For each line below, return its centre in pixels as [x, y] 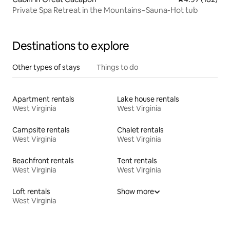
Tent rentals [137, 161]
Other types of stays [46, 67]
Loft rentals [31, 191]
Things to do [117, 67]
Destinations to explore [71, 46]
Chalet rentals [140, 130]
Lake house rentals [148, 99]
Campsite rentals [41, 130]
